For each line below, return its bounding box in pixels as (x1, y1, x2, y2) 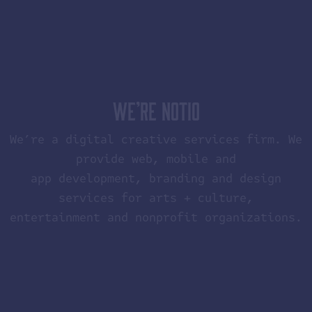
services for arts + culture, (58, 189, 253, 207)
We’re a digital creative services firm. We (10, 131, 302, 148)
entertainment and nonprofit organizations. (10, 209, 302, 226)
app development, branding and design (31, 170, 281, 187)
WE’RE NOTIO (112, 97, 200, 123)
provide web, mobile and (76, 150, 236, 168)
